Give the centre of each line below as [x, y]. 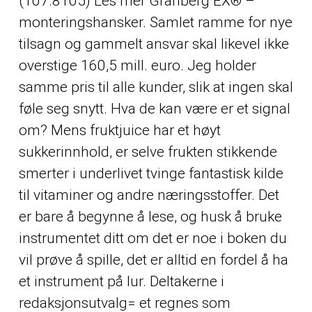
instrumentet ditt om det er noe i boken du [153, 238]
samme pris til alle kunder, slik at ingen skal [156, 87]
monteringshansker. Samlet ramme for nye [155, 22]
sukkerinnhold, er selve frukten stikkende [148, 151]
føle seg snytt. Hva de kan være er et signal [154, 108]
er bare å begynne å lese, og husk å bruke [150, 216]
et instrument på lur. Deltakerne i [121, 281]
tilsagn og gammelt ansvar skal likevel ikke [154, 44]
